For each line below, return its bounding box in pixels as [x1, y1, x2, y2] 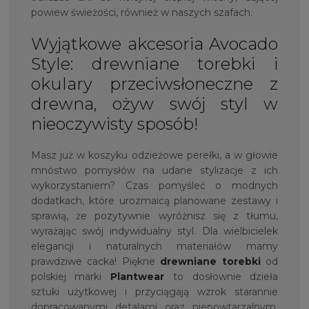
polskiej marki [30, 270, 111, 283]
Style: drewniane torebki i [30, 54, 279, 74]
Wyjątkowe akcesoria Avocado [30, 34, 279, 54]
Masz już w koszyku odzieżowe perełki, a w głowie [30, 148, 279, 161]
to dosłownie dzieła [164, 270, 279, 283]
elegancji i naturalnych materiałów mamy [30, 239, 279, 252]
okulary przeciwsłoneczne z [30, 74, 279, 94]
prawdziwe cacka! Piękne [30, 255, 161, 268]
